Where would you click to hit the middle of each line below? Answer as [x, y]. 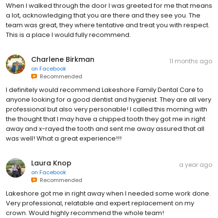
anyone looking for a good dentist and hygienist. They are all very [109, 99]
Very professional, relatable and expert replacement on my [100, 203]
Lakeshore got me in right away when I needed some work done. [108, 193]
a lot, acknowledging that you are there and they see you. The [103, 15]
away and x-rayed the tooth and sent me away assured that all [105, 128]
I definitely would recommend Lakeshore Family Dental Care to [105, 90]
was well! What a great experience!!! [64, 138]
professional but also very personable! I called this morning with [107, 109]
